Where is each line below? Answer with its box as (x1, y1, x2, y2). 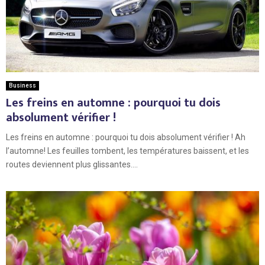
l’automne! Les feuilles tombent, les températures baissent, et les (6, 146, 249, 156)
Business (9, 82, 36, 89)
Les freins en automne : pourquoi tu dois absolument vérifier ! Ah (6, 132, 245, 143)
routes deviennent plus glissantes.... (6, 160, 138, 170)
